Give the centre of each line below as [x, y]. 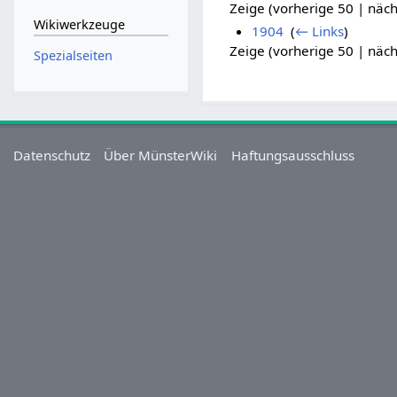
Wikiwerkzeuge [79, 25]
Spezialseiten [73, 55]
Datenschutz [52, 155]
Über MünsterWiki [161, 155]
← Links [319, 31]
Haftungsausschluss [292, 155]
